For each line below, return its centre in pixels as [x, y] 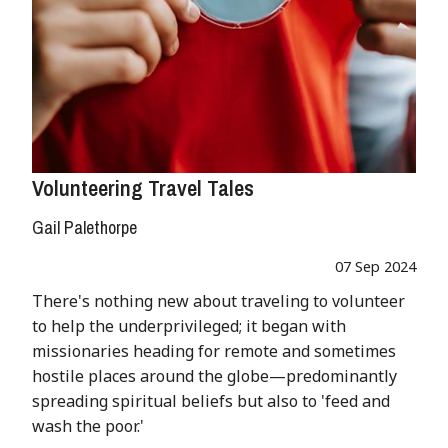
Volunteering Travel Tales [143, 188]
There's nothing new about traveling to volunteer [218, 301]
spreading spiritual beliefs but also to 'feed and [211, 401]
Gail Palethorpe [84, 228]
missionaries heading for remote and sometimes [214, 351]
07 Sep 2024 [375, 267]
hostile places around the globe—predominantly [214, 376]
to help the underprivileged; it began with [189, 326]
